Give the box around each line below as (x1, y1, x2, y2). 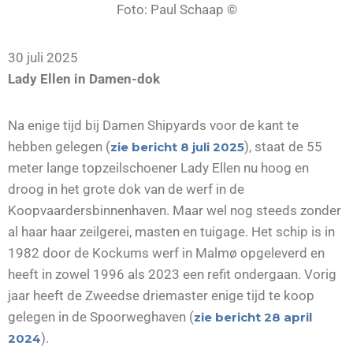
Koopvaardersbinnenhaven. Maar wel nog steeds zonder (8, 202, 341, 218)
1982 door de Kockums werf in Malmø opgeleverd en (8, 244, 325, 261)
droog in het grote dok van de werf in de (8, 180, 244, 197)
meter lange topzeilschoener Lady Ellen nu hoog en (8, 159, 309, 176)
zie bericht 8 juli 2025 (110, 139, 244, 154)
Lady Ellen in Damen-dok (8, 70, 160, 87)
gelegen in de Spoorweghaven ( (8, 308, 194, 325)
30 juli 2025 (8, 49, 78, 65)
